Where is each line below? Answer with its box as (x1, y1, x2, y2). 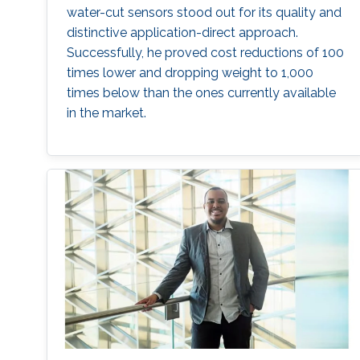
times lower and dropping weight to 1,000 (66, 65, 313, 81)
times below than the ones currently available (66, 85, 336, 101)
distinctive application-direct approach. (66, 25, 298, 41)
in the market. (66, 105, 146, 121)
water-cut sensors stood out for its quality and (66, 5, 342, 21)
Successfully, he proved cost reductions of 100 (66, 45, 344, 61)
